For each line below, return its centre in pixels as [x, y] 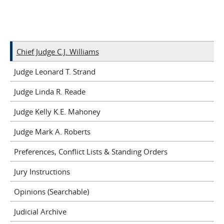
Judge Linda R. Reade [49, 91]
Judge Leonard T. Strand [54, 71]
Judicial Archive [40, 211]
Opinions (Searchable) [51, 191]
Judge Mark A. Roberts [52, 131]
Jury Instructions [42, 171]
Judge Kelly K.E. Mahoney [57, 111]
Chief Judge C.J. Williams [57, 51]
